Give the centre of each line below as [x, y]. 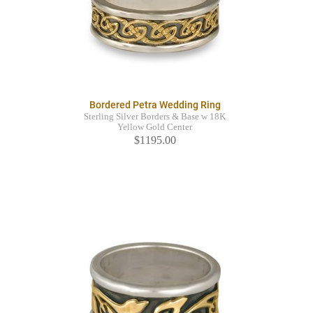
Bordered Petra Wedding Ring [155, 105]
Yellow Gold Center [155, 128]
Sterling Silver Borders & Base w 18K [155, 117]
